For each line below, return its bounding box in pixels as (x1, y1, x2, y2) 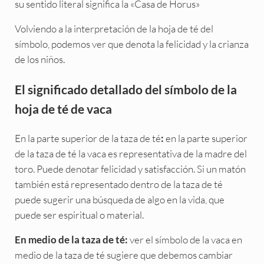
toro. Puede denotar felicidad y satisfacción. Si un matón (14, 163, 246, 175)
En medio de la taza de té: (14, 234, 130, 246)
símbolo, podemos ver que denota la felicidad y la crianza (14, 37, 249, 50)
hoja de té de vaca (14, 101, 112, 116)
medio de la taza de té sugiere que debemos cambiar (14, 249, 233, 261)
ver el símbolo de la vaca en (129, 233, 242, 246)
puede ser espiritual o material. (14, 209, 144, 221)
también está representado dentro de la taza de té (14, 178, 223, 190)
